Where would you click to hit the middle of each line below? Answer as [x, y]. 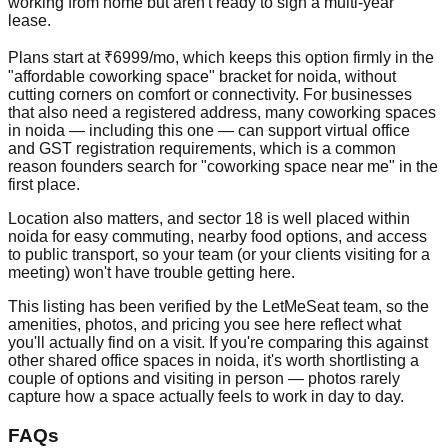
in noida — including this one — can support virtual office [209, 131]
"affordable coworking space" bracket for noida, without [202, 77]
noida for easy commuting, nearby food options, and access [217, 237]
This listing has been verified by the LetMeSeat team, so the [218, 307]
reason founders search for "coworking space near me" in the [223, 167]
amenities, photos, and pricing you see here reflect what [204, 325]
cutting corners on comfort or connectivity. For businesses [210, 95]
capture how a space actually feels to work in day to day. [206, 397]
